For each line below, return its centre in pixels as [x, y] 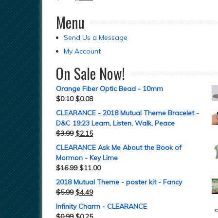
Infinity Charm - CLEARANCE [101, 206]
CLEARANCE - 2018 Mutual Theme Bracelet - [127, 113]
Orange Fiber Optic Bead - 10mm [109, 89]
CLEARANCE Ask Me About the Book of [119, 147]
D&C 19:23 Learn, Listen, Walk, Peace [115, 123]
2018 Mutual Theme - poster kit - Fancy [119, 182]
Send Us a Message [96, 37]
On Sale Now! [91, 73]
